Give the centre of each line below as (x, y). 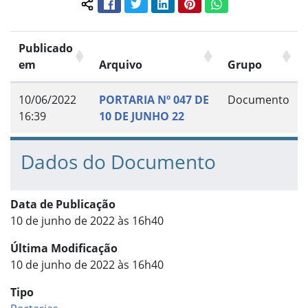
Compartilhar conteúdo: (149, 11)
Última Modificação (64, 249)
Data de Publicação (63, 205)
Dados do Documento (118, 162)
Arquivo (121, 65)
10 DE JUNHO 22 (142, 117)
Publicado (46, 48)
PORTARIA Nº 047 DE (154, 100)
